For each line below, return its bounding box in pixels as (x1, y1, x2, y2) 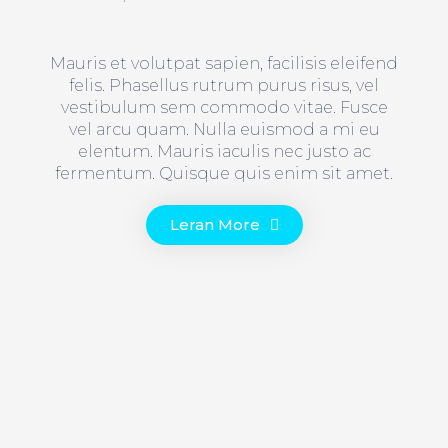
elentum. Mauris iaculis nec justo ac (77, 142, 371, 162)
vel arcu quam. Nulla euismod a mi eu (68, 120, 380, 140)
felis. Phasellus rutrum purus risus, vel (69, 76, 379, 96)
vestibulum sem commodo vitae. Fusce (60, 98, 388, 118)
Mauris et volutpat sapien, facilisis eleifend (50, 54, 398, 74)
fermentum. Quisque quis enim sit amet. (55, 164, 393, 184)
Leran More (169, 215, 260, 235)
